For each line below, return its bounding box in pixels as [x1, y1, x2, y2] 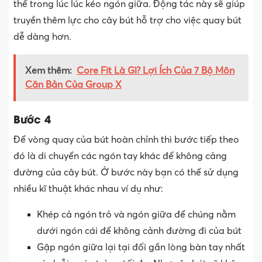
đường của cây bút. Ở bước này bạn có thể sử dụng [13, 167, 239, 178]
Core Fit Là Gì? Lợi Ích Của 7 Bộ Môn [77, 65, 235, 76]
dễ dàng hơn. [13, 31, 71, 42]
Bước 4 [13, 110, 51, 126]
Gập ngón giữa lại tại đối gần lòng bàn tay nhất [37, 242, 245, 253]
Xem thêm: [25, 65, 72, 76]
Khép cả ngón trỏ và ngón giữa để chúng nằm [37, 209, 236, 220]
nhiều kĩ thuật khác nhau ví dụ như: [13, 183, 163, 194]
